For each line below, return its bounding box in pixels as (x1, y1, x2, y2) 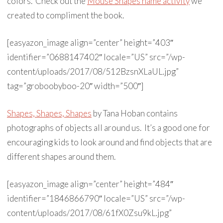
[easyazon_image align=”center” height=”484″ (6, 179, 173, 189)
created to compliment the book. (6, 10, 124, 20)
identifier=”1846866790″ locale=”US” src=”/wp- (6, 193, 185, 204)
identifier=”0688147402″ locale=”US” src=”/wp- (6, 52, 185, 62)
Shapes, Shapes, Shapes (6, 108, 92, 118)
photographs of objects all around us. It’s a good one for (6, 122, 210, 133)
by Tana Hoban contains (91, 108, 178, 118)
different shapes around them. (6, 151, 115, 162)
